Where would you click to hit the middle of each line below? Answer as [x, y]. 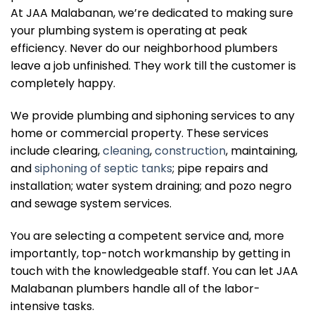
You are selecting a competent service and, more [147, 236]
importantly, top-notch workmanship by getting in [150, 253]
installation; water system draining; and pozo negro [151, 186]
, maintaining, [262, 150]
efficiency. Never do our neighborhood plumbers [144, 48]
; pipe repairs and [220, 168]
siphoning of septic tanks [103, 168]
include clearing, [57, 150]
